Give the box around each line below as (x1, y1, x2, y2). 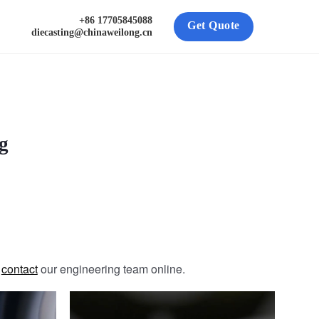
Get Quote (187, 19, 240, 32)
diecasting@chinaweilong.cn (31, 26, 153, 38)
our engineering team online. (37, 260, 185, 277)
